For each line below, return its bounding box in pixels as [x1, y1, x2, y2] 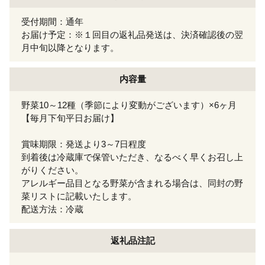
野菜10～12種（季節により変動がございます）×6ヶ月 [21, 99, 237, 110]
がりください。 [21, 164, 92, 175]
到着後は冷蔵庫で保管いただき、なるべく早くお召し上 [21, 151, 243, 162]
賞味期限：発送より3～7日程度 [21, 138, 155, 149]
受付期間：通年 [21, 16, 83, 27]
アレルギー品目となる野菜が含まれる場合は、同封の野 [21, 177, 243, 188]
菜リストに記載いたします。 [21, 190, 146, 201]
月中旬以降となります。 [21, 42, 119, 53]
